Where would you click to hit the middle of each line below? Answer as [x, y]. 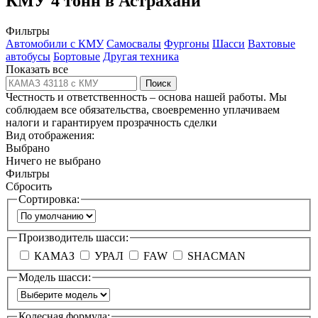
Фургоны [187, 43]
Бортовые [77, 56]
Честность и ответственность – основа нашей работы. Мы [146, 97]
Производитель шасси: [73, 238]
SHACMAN [216, 256]
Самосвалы [134, 43]
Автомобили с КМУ [55, 43]
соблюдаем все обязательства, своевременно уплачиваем [143, 109]
